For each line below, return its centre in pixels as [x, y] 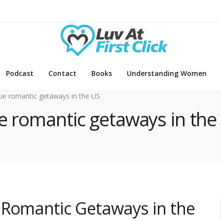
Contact [62, 74]
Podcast [20, 74]
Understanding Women [167, 74]
